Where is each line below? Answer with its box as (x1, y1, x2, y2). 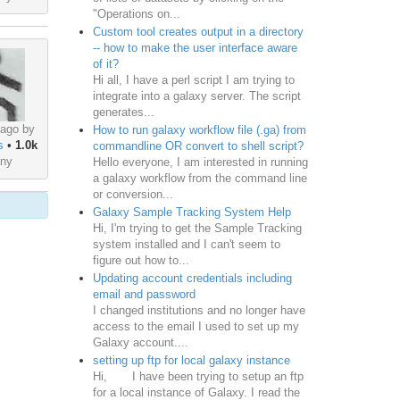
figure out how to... (92, 253, 189, 267)
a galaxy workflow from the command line (92, 171, 307, 185)
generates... (92, 104, 154, 119)
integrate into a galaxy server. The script (92, 88, 301, 103)
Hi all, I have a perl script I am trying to (92, 72, 295, 87)
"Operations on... (92, 6, 180, 21)
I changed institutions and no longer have (92, 303, 305, 317)
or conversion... (92, 187, 173, 201)
